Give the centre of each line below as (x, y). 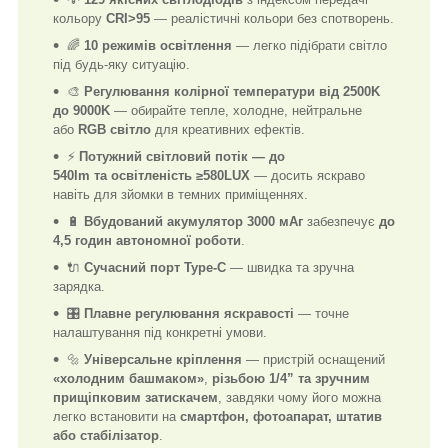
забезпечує (341, 221)
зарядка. (79, 286)
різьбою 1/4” (253, 378)
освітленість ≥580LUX (180, 175)
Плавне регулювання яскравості (189, 313)
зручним (342, 378)
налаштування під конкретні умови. (160, 332)
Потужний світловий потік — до (182, 156)
